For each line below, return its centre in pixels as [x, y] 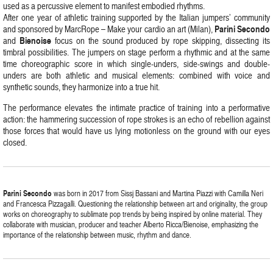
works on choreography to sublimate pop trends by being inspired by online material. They [133, 214]
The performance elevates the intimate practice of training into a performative [136, 108]
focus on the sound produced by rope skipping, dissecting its [161, 41]
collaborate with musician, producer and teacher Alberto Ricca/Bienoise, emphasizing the [131, 224]
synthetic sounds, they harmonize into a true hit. [81, 87]
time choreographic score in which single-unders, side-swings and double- [136, 64]
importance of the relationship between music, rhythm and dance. [97, 235]
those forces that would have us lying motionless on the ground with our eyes [136, 131]
